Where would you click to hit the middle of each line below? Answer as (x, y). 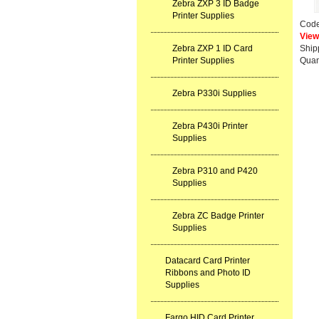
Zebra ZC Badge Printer (218, 216)
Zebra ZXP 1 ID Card (213, 48)
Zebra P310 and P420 (215, 171)
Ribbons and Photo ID (208, 273)
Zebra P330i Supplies (214, 93)
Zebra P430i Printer (210, 126)
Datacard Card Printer (208, 261)
